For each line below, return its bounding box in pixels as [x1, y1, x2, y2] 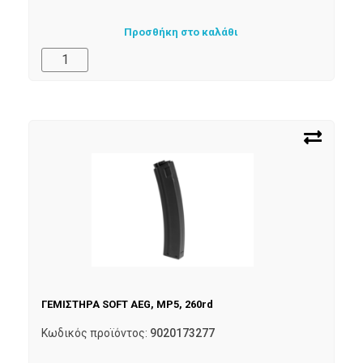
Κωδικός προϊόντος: [41, 326, 150, 340]
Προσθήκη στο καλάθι [124, 26, 239, 39]
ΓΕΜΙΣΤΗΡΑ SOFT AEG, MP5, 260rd [41, 297, 213, 310]
